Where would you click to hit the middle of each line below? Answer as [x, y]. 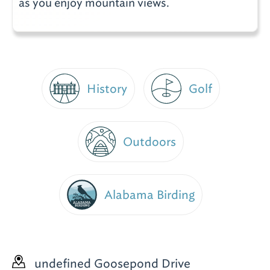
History [107, 89]
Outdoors [149, 142]
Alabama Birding [149, 195]
